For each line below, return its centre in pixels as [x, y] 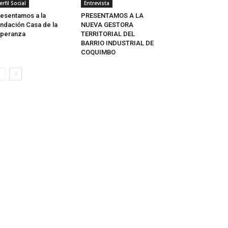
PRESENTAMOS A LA [112, 16]
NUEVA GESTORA [107, 25]
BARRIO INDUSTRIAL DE [117, 43]
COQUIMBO [98, 52]
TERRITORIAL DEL [108, 34]
